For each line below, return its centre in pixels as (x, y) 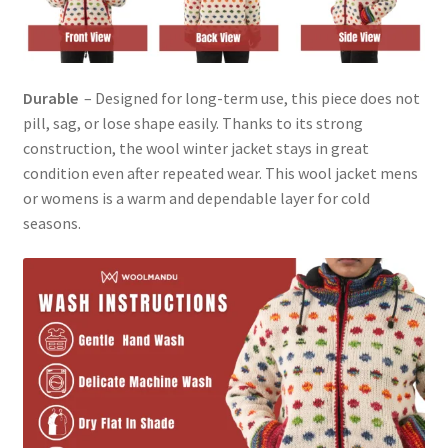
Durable (50, 97)
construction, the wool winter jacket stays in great (195, 147)
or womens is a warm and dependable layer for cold (196, 197)
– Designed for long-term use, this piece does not (248, 97)
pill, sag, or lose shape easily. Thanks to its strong (192, 122)
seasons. (51, 222)
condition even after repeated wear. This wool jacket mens (220, 172)
